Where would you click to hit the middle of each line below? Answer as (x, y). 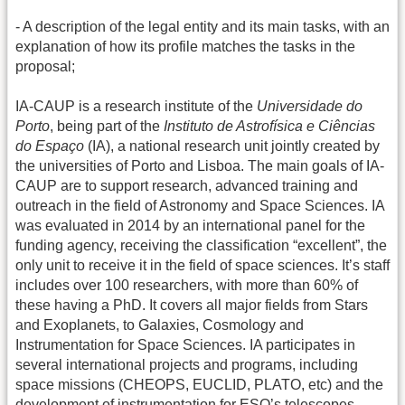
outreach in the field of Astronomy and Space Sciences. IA (200, 206)
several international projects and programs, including (187, 365)
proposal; (45, 66)
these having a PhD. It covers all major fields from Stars (192, 306)
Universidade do (310, 107)
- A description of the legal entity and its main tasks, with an (202, 26)
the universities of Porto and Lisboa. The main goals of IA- (200, 166)
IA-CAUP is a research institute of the (136, 107)
